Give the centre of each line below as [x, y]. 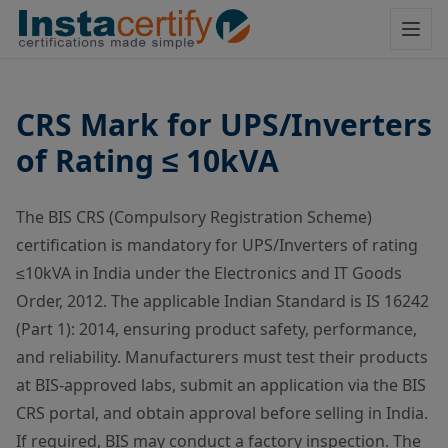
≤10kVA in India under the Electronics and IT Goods [209, 273]
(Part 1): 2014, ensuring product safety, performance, [216, 329]
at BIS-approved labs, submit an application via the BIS [221, 385]
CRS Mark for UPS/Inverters [224, 124]
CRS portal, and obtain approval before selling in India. [222, 413]
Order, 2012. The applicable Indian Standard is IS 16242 [222, 301]
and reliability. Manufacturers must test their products [222, 357]
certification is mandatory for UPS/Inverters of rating [217, 245]
